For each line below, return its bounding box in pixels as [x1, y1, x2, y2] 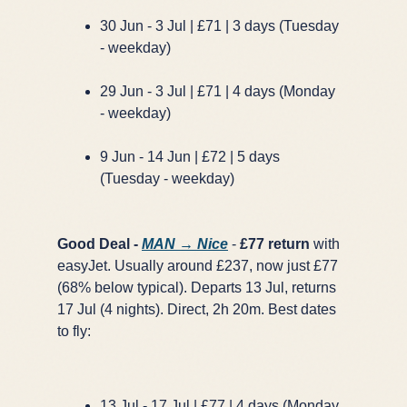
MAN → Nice [142, 235, 228, 252]
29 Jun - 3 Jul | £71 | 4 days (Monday [100, 83, 335, 99]
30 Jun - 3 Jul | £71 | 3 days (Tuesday [100, 17, 339, 34]
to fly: [57, 323, 91, 339]
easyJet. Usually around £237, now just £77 [57, 257, 338, 273]
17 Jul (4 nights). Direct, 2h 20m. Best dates [57, 301, 336, 317]
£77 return [240, 235, 310, 252]
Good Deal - [57, 235, 142, 252]
